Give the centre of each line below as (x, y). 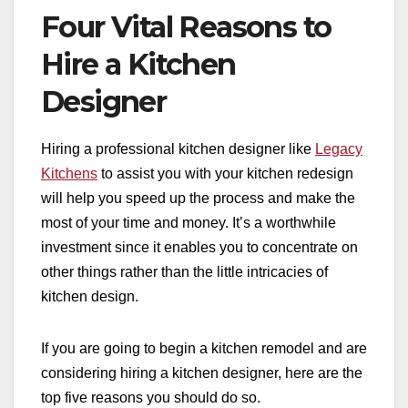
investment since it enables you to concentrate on (199, 248)
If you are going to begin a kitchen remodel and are (204, 349)
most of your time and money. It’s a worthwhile (189, 223)
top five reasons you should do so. (151, 398)
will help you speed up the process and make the (198, 199)
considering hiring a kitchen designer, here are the (202, 373)
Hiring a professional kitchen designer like (178, 149)
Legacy (339, 149)
